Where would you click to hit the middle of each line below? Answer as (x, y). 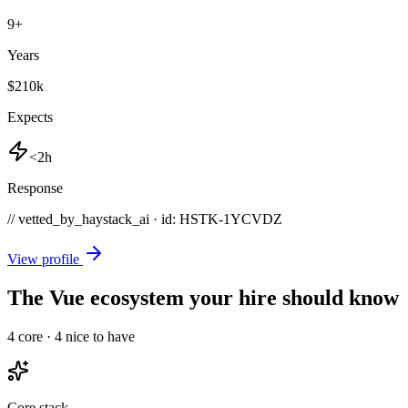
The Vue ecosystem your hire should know (203, 298)
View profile (45, 260)
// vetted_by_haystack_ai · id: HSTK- (115, 219)
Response (35, 189)
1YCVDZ (253, 219)
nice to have (98, 337)
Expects (30, 117)
